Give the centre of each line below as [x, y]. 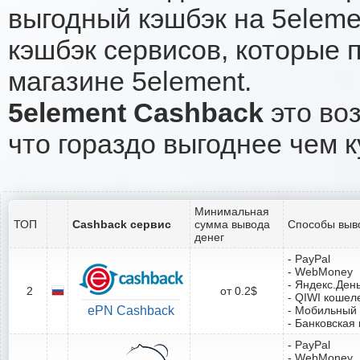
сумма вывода [232, 224]
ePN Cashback [131, 310]
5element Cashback [136, 112]
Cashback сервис [122, 224]
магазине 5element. [130, 81]
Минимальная [232, 211]
